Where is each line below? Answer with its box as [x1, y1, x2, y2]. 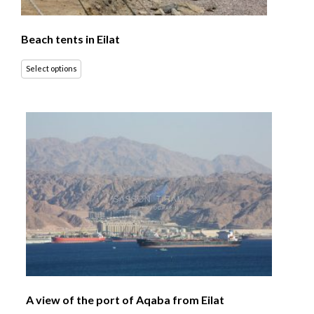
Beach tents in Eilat [21, 32, 120, 46]
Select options [25, 64, 77, 74]
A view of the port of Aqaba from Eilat [26, 292, 225, 306]
